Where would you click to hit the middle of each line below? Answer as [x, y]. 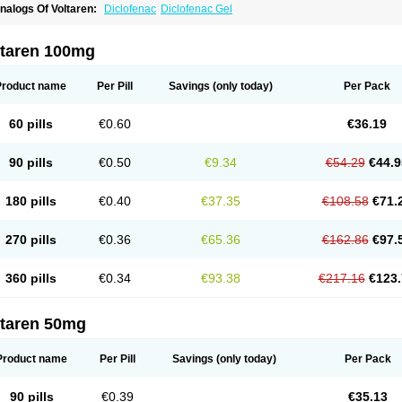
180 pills [31, 201]
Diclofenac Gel [197, 9]
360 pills [31, 278]
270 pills [31, 240]
